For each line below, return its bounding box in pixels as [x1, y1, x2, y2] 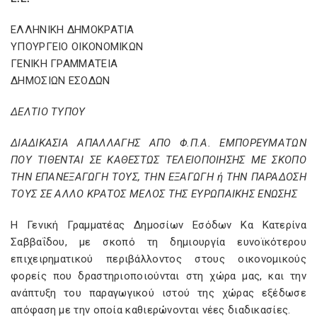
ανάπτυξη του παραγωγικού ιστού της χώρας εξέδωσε [11, 287, 306, 299]
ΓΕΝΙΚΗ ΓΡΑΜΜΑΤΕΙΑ [11, 57, 118, 70]
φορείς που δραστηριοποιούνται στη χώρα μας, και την [11, 270, 306, 282]
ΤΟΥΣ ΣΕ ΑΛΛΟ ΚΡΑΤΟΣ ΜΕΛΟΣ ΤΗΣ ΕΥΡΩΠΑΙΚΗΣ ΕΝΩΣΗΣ [11, 188, 298, 200]
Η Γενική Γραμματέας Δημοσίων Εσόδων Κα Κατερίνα [11, 219, 306, 231]
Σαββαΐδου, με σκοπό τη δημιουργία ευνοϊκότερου [11, 236, 306, 248]
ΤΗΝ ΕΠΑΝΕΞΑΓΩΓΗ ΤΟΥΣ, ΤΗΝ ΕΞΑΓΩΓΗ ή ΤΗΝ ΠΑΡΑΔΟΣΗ [11, 171, 306, 183]
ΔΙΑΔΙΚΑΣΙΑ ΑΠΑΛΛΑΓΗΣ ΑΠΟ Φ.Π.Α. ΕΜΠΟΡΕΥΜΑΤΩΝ [11, 137, 306, 149]
